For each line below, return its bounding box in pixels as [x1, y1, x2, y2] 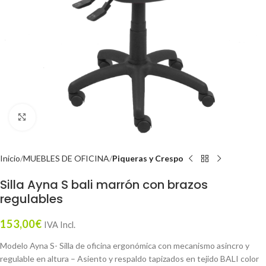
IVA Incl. [44, 220, 75, 230]
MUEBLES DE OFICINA [23, 153, 109, 163]
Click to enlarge [35, 112, 92, 122]
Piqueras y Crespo [112, 153, 183, 163]
